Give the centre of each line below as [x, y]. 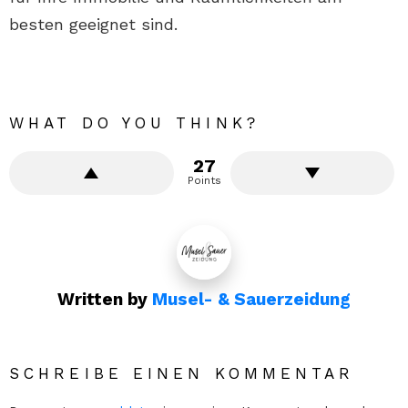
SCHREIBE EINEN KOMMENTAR [182, 373]
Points [204, 180]
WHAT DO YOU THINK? [134, 123]
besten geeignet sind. [93, 24]
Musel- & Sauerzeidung [251, 299]
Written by [105, 299]
